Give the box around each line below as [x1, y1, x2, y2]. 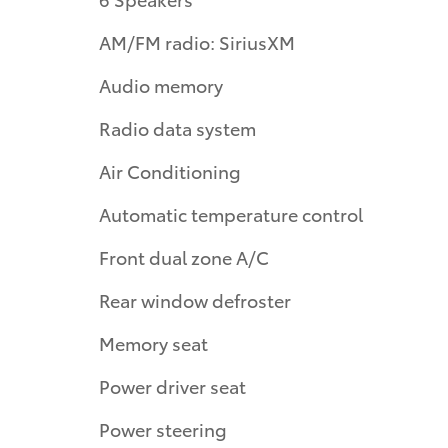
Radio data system [99, 114, 256, 140]
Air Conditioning [99, 157, 241, 183]
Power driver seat [99, 372, 246, 398]
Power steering [99, 415, 227, 441]
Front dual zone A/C [99, 243, 269, 269]
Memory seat [99, 329, 208, 355]
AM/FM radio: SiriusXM [99, 28, 295, 54]
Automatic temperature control [99, 200, 363, 226]
